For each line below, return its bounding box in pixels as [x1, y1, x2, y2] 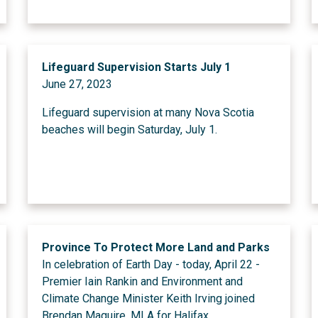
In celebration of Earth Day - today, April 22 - [41, 258, 260, 271]
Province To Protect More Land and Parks [41, 241, 270, 254]
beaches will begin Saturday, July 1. [41, 123, 217, 136]
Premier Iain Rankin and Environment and [41, 275, 243, 288]
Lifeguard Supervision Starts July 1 [41, 60, 231, 74]
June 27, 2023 [41, 77, 112, 91]
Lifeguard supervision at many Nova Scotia [41, 106, 254, 119]
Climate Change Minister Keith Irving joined [41, 292, 255, 305]
